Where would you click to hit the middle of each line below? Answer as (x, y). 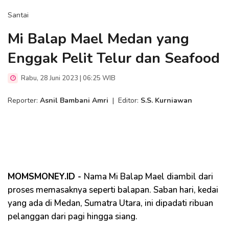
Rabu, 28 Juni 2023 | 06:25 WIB (67, 78)
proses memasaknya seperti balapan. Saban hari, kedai (113, 190)
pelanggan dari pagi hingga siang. (73, 216)
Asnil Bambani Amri (74, 100)
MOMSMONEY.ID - (46, 177)
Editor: (129, 100)
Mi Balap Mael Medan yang (98, 39)
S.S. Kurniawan (166, 100)
